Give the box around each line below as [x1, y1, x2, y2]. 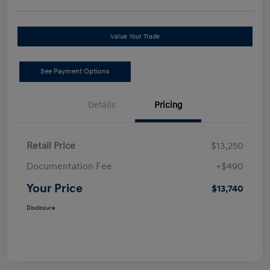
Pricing [154, 99, 183, 111]
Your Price [27, 181, 83, 196]
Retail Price [27, 140, 75, 152]
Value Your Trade [110, 33, 160, 41]
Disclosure [27, 204, 55, 212]
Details [88, 99, 116, 111]
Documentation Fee [27, 160, 112, 173]
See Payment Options [40, 67, 110, 77]
